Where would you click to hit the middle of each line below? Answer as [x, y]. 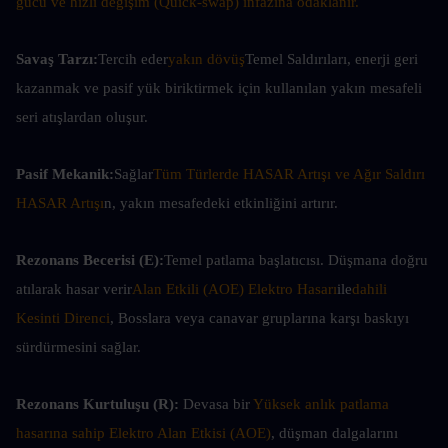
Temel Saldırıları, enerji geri [331, 59]
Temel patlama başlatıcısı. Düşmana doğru [296, 260]
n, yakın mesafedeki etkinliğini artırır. [221, 203]
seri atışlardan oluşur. [82, 117]
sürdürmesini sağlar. [78, 347]
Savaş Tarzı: [57, 59]
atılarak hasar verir [74, 289]
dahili [369, 289]
